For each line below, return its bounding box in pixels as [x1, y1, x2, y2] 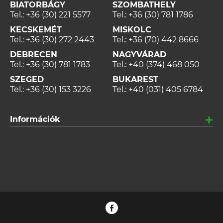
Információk [10, 114, 60, 124]
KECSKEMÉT [10, 25, 62, 35]
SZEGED [10, 75, 44, 85]
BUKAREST [112, 75, 158, 85]
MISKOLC [112, 25, 151, 35]
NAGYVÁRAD [112, 50, 166, 60]
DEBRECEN [10, 50, 57, 60]
